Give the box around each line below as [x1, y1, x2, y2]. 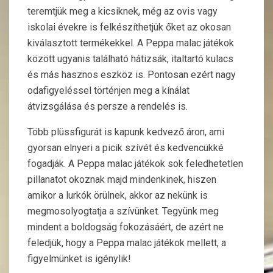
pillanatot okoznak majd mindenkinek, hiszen [27, 174, 216, 185]
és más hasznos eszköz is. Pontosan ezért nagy [27, 69, 236, 80]
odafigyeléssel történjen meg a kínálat [27, 85, 190, 96]
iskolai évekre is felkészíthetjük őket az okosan [27, 21, 231, 33]
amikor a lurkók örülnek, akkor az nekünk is [27, 190, 208, 201]
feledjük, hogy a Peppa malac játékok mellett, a [27, 237, 226, 249]
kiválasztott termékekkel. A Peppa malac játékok [27, 37, 234, 49]
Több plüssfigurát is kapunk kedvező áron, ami [27, 126, 224, 138]
